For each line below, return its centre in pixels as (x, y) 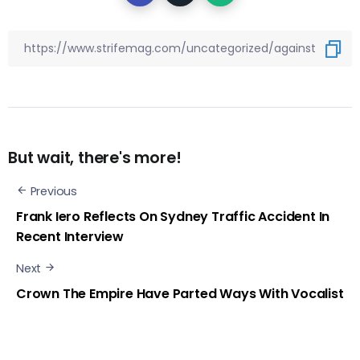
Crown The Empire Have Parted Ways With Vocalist (180, 293)
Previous (54, 192)
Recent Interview (70, 236)
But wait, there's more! (95, 158)
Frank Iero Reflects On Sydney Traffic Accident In (173, 216)
